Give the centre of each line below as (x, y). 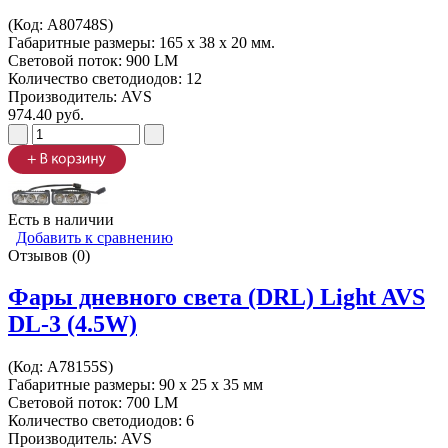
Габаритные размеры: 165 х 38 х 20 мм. (141, 42)
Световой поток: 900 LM (93, 60)
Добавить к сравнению (94, 237)
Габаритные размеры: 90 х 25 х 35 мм (135, 385)
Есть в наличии (61, 219)
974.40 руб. (46, 114)
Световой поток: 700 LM (93, 403)
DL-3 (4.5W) (72, 324)
